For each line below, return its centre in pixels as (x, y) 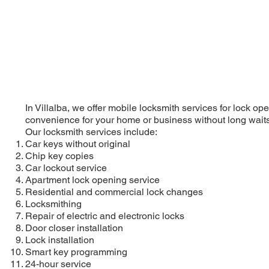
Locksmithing (53, 204)
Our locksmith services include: (91, 131)
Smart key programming (76, 252)
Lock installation (59, 240)
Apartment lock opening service (92, 180)
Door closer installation (74, 228)
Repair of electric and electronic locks (104, 216)
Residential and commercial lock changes (114, 192)
